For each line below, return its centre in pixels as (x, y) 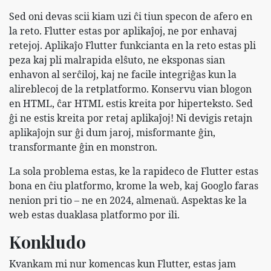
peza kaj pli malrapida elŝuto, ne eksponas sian (117, 60)
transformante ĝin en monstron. (83, 147)
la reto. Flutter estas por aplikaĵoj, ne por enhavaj (123, 31)
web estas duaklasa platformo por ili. (94, 214)
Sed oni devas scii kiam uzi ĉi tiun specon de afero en (131, 16)
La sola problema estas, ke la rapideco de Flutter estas (134, 171)
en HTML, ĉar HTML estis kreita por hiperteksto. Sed (131, 103)
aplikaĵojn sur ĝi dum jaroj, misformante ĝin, (112, 132)
